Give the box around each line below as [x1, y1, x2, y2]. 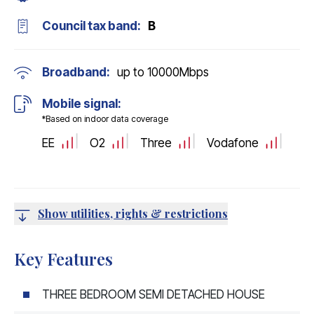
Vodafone [207, 135, 259, 150]
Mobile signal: [42, 97, 121, 111]
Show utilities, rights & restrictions [38, 205, 228, 221]
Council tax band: [42, 19, 141, 33]
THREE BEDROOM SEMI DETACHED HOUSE [42, 287, 265, 301]
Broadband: [42, 65, 110, 79]
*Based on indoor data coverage [42, 114, 168, 124]
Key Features [14, 247, 113, 270]
